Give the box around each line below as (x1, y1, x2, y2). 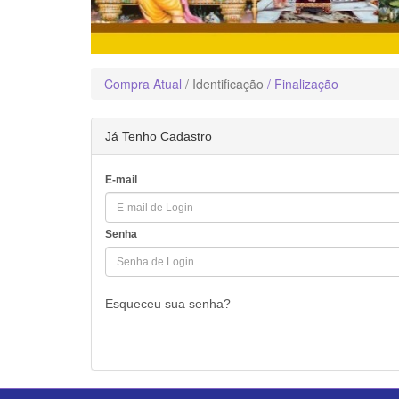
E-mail (105, 174, 137, 187)
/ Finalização (267, 75, 338, 94)
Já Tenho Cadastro (105, 129, 212, 144)
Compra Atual (104, 75, 182, 94)
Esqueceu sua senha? (105, 297, 231, 312)
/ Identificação (185, 75, 264, 94)
